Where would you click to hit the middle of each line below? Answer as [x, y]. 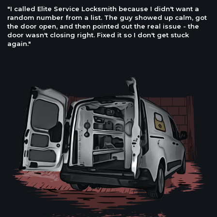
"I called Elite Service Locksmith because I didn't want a [103, 9]
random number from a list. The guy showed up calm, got [107, 17]
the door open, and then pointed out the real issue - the [103, 26]
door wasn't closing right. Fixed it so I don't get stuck [98, 35]
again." [19, 44]
